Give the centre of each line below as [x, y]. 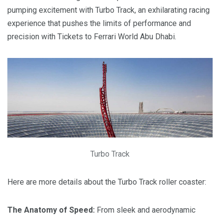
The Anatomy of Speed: [51, 210]
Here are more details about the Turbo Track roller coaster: [107, 182]
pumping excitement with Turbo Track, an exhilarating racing [109, 10]
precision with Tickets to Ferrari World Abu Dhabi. [92, 37]
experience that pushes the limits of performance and [99, 24]
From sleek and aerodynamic [145, 210]
